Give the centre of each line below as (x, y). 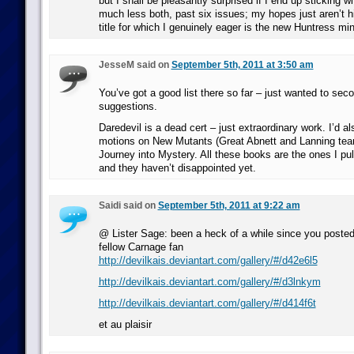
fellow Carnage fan (141, 247)
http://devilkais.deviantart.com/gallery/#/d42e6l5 (208, 260)
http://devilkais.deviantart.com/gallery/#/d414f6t (207, 303)
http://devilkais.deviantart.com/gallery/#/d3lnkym (209, 282)
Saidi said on (128, 205)
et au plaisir (125, 324)
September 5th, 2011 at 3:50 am (242, 65)
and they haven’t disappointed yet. (177, 168)
